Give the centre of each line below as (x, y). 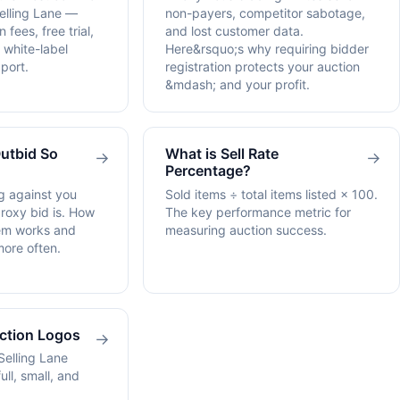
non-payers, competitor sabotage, (265, 13)
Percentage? (208, 171)
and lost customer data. (234, 31)
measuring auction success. (246, 229)
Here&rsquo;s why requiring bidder (267, 49)
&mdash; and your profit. (237, 85)
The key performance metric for (258, 212)
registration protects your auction (262, 67)
